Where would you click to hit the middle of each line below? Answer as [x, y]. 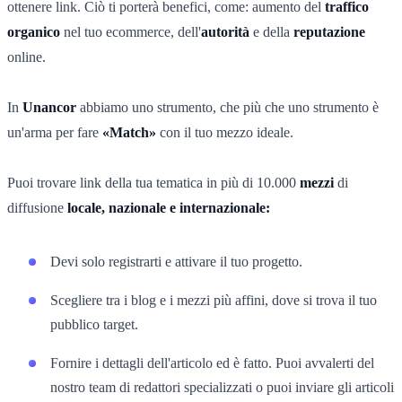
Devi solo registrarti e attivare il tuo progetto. [176, 261]
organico [34, 31]
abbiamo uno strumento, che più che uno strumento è [229, 107]
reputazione [329, 31]
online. [26, 57]
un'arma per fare [53, 132]
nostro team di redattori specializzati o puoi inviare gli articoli [222, 387]
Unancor [51, 107]
